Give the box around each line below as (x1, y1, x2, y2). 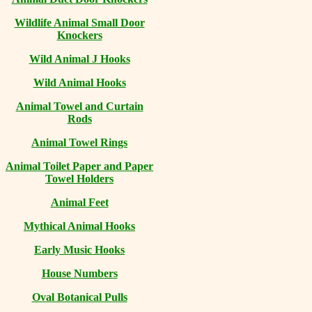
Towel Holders (45, 173, 114, 185)
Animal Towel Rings (31, 136, 127, 148)
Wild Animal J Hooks (29, 53, 130, 65)
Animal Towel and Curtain (15, 100, 143, 112)
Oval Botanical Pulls (31, 291, 127, 303)
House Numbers (41, 267, 118, 279)
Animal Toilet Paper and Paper (6, 160, 153, 172)
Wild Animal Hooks (33, 77, 126, 88)
